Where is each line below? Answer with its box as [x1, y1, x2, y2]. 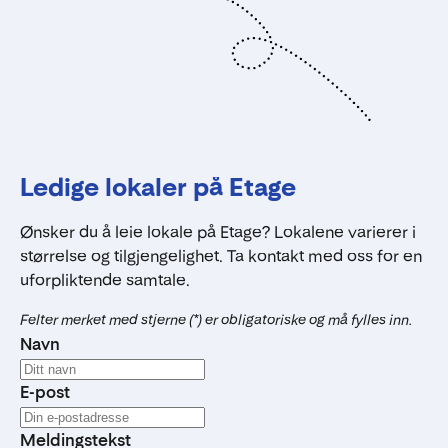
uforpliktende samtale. [20, 269, 190, 290]
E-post [20, 381, 70, 402]
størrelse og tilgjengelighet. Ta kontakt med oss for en [20, 245, 422, 266]
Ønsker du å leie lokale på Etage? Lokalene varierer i [20, 221, 416, 242]
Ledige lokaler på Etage [20, 172, 296, 202]
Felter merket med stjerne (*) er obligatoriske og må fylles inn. [20, 310, 412, 328]
